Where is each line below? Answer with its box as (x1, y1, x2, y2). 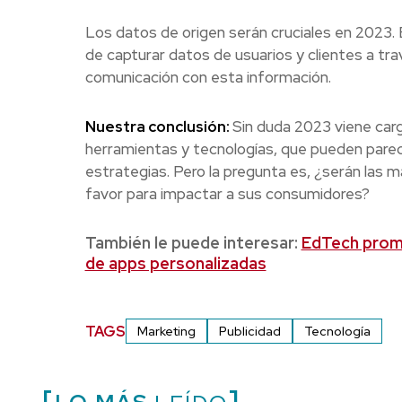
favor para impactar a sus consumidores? (84, 184, 370, 205)
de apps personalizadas (84, 253, 267, 275)
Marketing (136, 323, 196, 340)
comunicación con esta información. (84, 67, 331, 88)
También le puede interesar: (84, 232, 301, 254)
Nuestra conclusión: (84, 117, 232, 137)
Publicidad (218, 323, 281, 340)
